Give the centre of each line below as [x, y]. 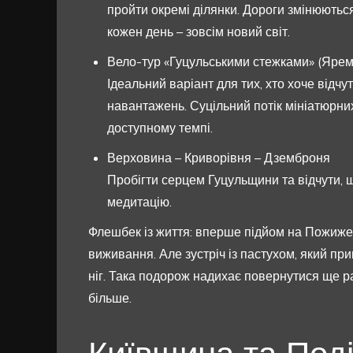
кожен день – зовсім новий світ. [199, 32]
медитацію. [139, 202]
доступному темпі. [160, 128]
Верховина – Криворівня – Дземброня [219, 158]
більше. [110, 298]
